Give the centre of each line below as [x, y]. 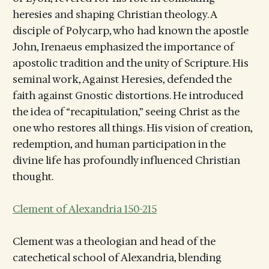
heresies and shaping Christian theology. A [114, 14]
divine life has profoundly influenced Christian [126, 160]
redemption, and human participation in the [119, 144]
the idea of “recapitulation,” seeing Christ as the [126, 111]
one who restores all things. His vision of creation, [132, 128]
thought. [33, 176]
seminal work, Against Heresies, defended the [122, 79]
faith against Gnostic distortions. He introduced [128, 95]
